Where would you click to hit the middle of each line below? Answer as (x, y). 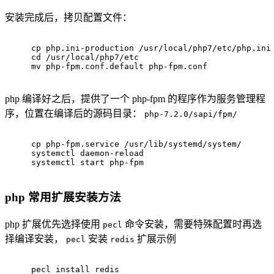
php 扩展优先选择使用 (54, 224)
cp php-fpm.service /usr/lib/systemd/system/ (136, 144)
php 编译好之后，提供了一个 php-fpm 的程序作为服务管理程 (135, 98)
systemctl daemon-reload (87, 153)
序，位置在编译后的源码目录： (75, 113)
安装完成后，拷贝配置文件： (68, 17)
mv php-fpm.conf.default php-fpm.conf (119, 66)
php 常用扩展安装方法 (63, 198)
